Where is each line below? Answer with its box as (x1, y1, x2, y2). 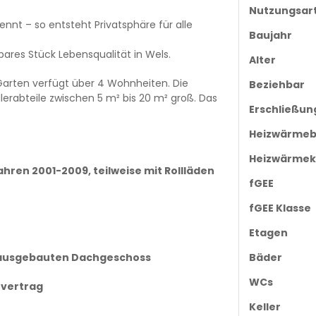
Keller (248, 300, 281, 315)
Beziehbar (248, 78, 305, 92)
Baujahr (248, 28, 292, 43)
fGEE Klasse (248, 201, 311, 216)
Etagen (248, 226, 288, 241)
